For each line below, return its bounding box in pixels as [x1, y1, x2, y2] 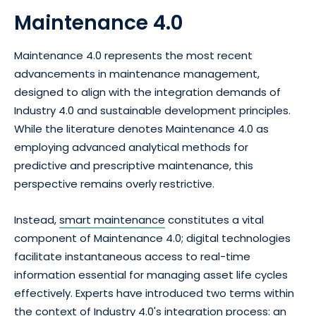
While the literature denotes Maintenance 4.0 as [14, 121, 269, 137]
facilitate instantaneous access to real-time [14, 249, 250, 265]
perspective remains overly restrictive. [14, 176, 214, 192]
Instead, [14, 212, 59, 228]
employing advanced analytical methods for [14, 140, 248, 155]
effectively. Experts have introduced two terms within [14, 286, 294, 301]
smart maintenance [59, 212, 165, 228]
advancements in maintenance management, [14, 66, 260, 82]
